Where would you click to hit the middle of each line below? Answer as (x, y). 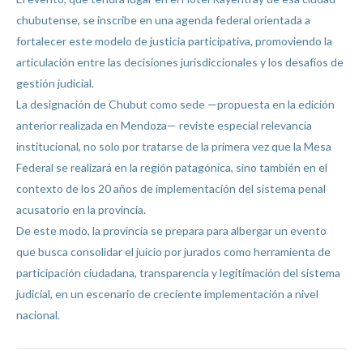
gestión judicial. (55, 83)
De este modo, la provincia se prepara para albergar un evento (171, 231)
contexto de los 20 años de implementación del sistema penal (171, 189)
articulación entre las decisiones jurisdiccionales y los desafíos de (180, 62)
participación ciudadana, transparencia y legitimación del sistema (178, 273)
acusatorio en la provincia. (81, 210)
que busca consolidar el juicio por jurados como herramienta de (173, 252)
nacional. (38, 315)
